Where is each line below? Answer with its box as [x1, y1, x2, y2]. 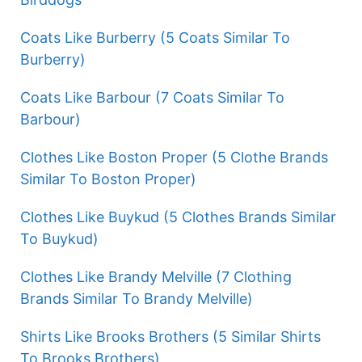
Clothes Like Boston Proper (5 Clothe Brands [20, 149, 328, 166]
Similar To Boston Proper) [20, 170, 196, 188]
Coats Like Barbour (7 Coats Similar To [20, 89, 284, 107]
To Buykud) [20, 230, 99, 248]
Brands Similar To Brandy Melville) [20, 290, 253, 308]
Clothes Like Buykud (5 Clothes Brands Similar [20, 208, 336, 226]
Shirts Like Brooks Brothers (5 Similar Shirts [20, 328, 321, 346]
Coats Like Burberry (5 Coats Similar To [20, 29, 290, 47]
